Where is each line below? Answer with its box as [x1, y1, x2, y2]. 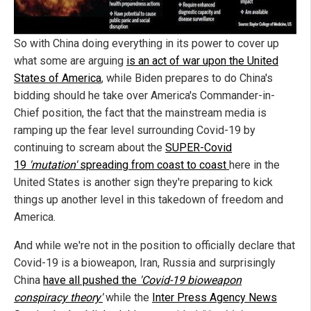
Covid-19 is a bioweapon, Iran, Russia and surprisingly [14, 255, 276, 269]
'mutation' [29, 158, 77, 171]
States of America [14, 71, 101, 85]
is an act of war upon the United [126, 53, 278, 67]
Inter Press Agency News [152, 290, 277, 304]
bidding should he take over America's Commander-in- [14, 88, 275, 102]
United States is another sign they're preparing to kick [14, 175, 273, 189]
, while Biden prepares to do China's [101, 71, 273, 85]
